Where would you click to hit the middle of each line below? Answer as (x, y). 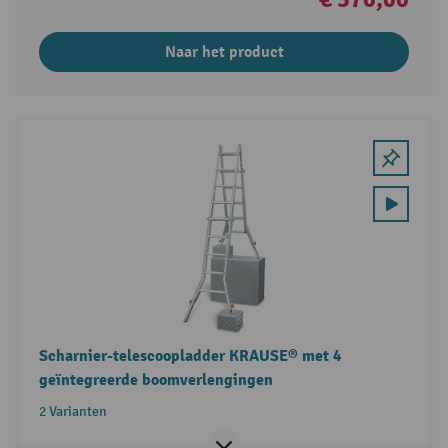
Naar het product (224, 52)
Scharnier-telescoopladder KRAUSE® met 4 (189, 355)
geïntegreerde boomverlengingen (155, 379)
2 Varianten (72, 411)
